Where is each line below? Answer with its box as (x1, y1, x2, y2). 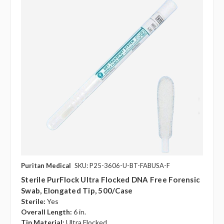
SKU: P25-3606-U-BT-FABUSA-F (74, 161, 170, 169)
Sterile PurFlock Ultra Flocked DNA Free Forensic (21, 174, 200, 184)
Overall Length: (21, 207, 72, 216)
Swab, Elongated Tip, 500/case (21, 185, 133, 195)
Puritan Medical (21, 161, 71, 169)
